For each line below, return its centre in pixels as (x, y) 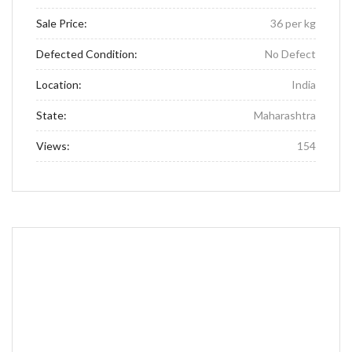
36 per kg (293, 23)
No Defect (290, 54)
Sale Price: (62, 23)
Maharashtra (285, 115)
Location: (59, 84)
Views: (53, 146)
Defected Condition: (87, 54)
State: (51, 115)
